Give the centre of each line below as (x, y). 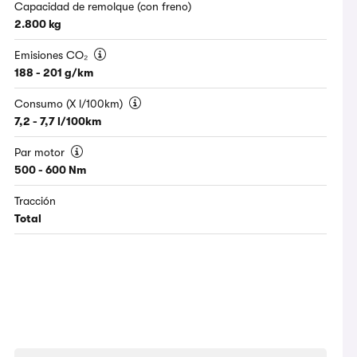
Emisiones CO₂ (53, 55)
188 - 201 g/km (54, 73)
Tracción (35, 201)
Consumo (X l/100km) (71, 104)
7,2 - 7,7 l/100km (58, 122)
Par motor (41, 153)
